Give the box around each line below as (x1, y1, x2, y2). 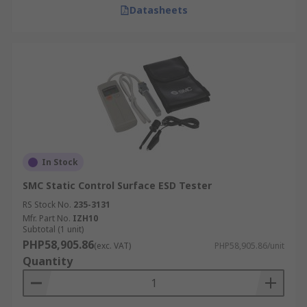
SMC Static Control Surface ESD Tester (23, 179, 212, 192)
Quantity (23, 254, 73, 269)
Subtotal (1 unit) (23, 223, 84, 235)
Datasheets (129, 3, 188, 16)
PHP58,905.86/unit (214, 240, 284, 251)
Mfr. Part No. (23, 212, 71, 224)
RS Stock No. (23, 199, 71, 210)
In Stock (42, 156, 78, 168)
